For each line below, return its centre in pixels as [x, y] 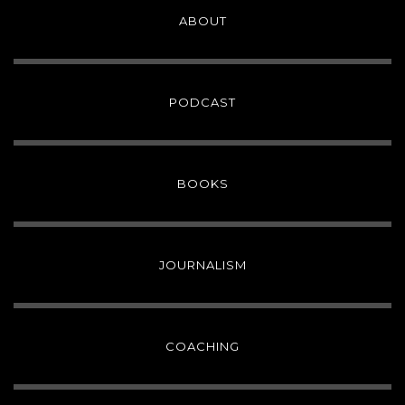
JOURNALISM [202, 265]
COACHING [202, 347]
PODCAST [202, 103]
